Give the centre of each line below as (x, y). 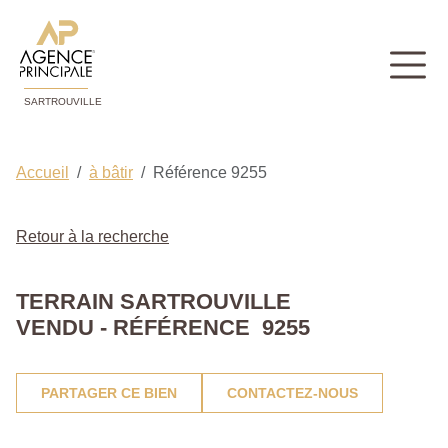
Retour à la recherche (92, 237)
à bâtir (111, 173)
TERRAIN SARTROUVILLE (153, 302)
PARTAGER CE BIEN (109, 393)
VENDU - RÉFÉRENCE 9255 (163, 328)
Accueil (42, 173)
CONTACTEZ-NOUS (292, 393)
